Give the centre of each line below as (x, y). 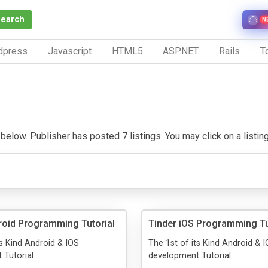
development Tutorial (190, 255)
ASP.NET (181, 51)
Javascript (69, 51)
